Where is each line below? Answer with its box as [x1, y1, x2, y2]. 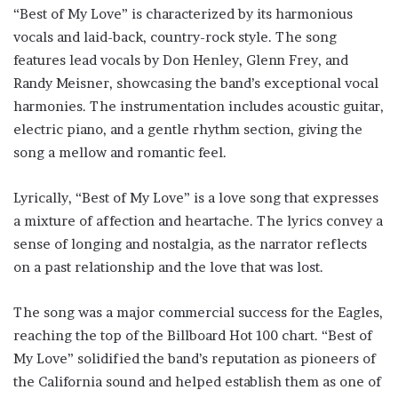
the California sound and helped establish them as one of [13, 373, 381, 390]
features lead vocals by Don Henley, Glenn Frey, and [13, 52, 348, 68]
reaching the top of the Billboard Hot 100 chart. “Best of [13, 327, 372, 344]
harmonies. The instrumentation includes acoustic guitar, [13, 98, 384, 115]
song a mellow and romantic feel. [13, 144, 227, 161]
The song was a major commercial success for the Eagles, [13, 304, 383, 321]
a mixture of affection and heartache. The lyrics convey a [13, 212, 383, 229]
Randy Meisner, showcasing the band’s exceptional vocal [13, 75, 378, 92]
